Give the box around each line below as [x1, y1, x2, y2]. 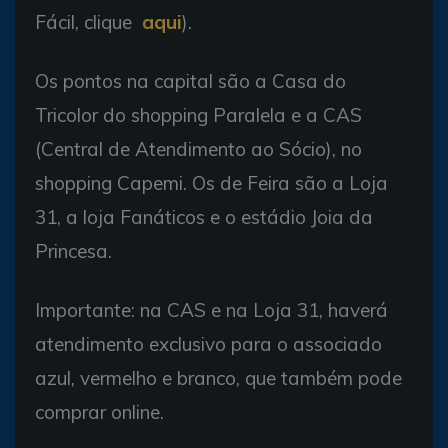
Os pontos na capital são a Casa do [35, 69, 346, 93]
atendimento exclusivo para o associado [35, 332, 382, 356]
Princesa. [35, 239, 112, 263]
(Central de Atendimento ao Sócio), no [35, 137, 362, 161]
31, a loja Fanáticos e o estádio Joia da [35, 205, 373, 229]
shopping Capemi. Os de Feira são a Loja [35, 171, 388, 195]
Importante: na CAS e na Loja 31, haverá [35, 298, 388, 322]
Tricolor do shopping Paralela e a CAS [35, 103, 362, 127]
